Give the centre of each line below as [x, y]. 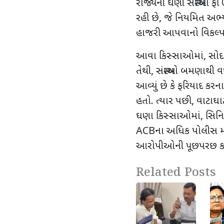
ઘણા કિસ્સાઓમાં [168, 117]
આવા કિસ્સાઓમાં [170, 57]
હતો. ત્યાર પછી [164, 102]
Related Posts [176, 173]
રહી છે [147, 19]
